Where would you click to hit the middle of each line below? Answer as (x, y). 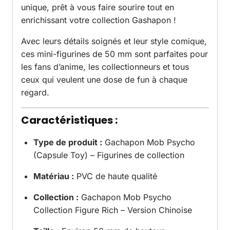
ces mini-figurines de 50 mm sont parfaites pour (114, 54)
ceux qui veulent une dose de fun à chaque (104, 80)
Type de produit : (68, 142)
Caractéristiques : (69, 120)
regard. (35, 93)
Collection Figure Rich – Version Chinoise (113, 210)
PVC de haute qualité (116, 176)
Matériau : (54, 176)
